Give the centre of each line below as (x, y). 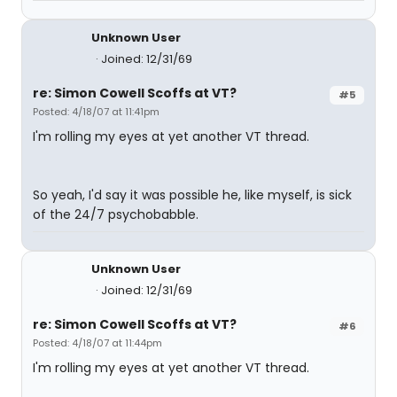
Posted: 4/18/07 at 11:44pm (97, 343)
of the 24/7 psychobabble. (116, 214)
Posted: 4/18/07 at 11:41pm (96, 112)
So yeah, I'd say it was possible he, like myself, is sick (192, 195)
